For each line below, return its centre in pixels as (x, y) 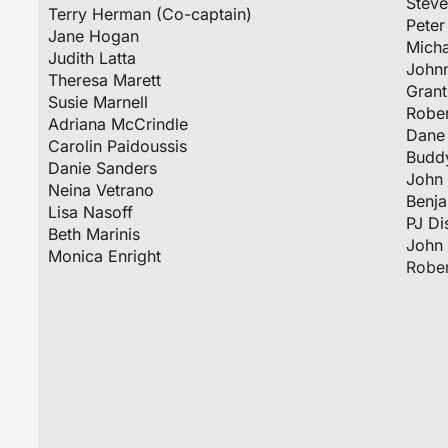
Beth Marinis (94, 234)
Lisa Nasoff (91, 212)
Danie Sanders (103, 168)
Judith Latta (92, 58)
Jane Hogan (94, 36)
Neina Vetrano (101, 190)
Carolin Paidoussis (118, 146)
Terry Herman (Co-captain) (150, 14)
